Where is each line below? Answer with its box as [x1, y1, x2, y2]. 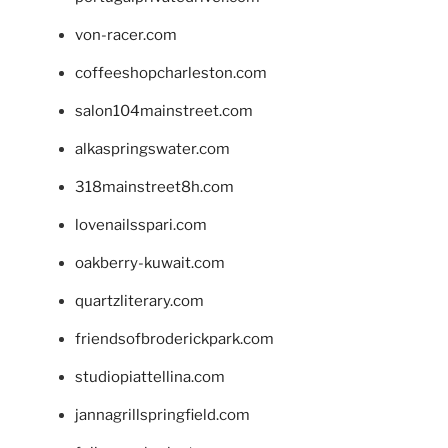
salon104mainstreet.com [75, 102, 253, 121]
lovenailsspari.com [75, 216, 207, 235]
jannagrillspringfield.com [75, 406, 250, 425]
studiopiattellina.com [75, 368, 225, 387]
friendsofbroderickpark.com [75, 330, 274, 349]
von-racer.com [75, 26, 177, 45]
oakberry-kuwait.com [75, 254, 225, 273]
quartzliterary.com [75, 292, 204, 311]
